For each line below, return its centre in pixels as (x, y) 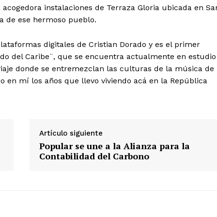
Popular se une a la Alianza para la (114, 146)
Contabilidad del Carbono (94, 156)
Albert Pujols (186, 196)
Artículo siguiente (71, 133)
